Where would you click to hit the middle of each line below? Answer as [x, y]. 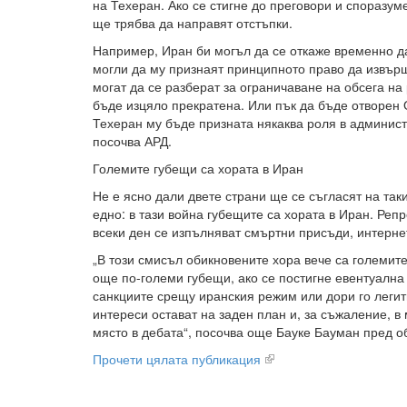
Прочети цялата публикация [177, 359]
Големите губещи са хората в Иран [198, 168]
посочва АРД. [132, 141]
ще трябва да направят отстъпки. [193, 23]
